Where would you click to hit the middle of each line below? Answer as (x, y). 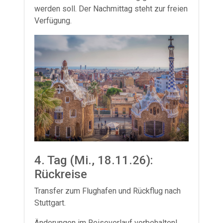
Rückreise (61, 174)
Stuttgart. (50, 203)
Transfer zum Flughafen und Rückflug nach (108, 191)
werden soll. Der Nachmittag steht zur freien (111, 8)
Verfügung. (53, 20)
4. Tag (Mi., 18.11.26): (94, 160)
